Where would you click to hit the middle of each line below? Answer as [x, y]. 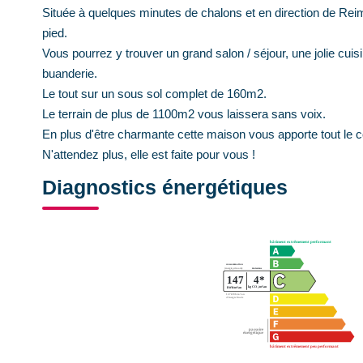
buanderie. [70, 73]
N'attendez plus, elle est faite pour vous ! [149, 154]
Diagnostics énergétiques [165, 187]
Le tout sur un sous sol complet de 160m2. [154, 94]
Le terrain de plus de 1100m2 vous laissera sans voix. [184, 114]
